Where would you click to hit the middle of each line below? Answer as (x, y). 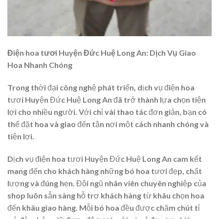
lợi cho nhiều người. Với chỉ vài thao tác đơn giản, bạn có (107, 111)
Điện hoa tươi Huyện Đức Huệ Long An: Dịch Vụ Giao (102, 53)
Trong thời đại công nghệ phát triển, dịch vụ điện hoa (101, 87)
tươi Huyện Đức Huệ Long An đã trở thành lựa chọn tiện (107, 99)
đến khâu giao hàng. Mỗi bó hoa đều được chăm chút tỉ (104, 207)
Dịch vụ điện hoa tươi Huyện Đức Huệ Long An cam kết (105, 158)
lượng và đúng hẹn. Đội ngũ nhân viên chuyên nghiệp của (107, 183)
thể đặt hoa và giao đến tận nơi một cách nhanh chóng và (108, 124)
